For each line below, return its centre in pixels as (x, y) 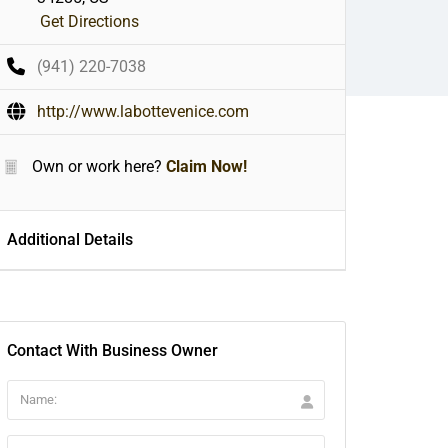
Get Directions (89, 21)
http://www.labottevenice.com (143, 111)
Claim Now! (206, 166)
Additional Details (70, 239)
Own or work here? (95, 166)
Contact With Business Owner (112, 350)
